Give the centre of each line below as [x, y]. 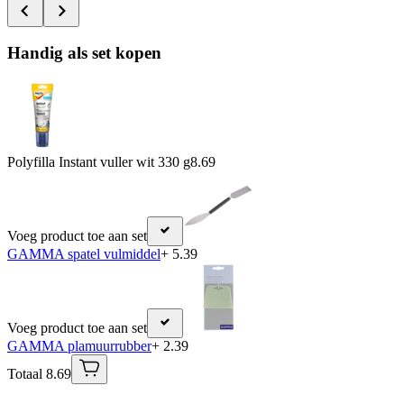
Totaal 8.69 [39, 373]
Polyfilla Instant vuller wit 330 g [99, 161]
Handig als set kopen [84, 53]
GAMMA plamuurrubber [79, 345]
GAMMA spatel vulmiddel [84, 253]
